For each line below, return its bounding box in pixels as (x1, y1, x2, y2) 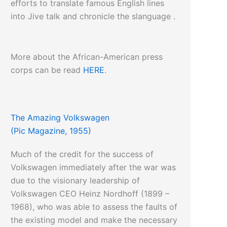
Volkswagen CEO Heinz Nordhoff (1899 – (11, 188, 170, 199)
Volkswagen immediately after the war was (11, 162, 176, 173)
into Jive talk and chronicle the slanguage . (11, 11, 176, 22)
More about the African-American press (11, 52, 163, 62)
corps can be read (11, 65, 84, 75)
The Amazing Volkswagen (11, 112, 110, 123)
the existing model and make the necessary (11, 215, 178, 225)
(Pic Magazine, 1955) (11, 126, 92, 136)
